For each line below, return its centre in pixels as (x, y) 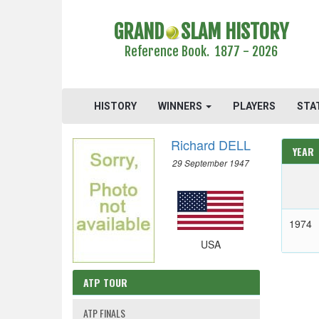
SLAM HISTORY (234, 32)
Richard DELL (210, 145)
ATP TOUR (105, 282)
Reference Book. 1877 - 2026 (201, 51)
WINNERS (181, 106)
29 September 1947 (210, 163)
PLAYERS (254, 106)
